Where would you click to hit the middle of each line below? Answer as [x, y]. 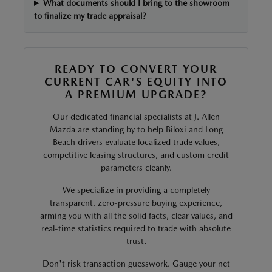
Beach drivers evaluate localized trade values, [136, 142]
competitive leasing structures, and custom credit [136, 155]
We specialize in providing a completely [136, 190]
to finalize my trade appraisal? [90, 16]
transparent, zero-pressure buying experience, [136, 203]
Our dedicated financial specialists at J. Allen [136, 117]
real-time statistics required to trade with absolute [136, 228]
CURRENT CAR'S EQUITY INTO [136, 82]
